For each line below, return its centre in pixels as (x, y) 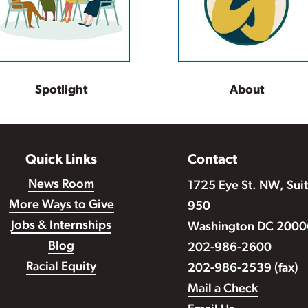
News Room (61, 185)
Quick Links (61, 161)
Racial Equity (61, 267)
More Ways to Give (61, 206)
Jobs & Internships (61, 226)
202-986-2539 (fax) (243, 269)
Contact (212, 161)
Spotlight (61, 91)
